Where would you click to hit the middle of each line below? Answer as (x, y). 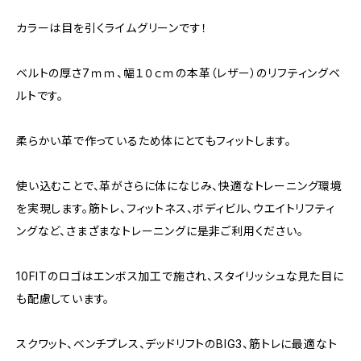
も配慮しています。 (63, 299)
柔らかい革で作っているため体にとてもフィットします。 (154, 141)
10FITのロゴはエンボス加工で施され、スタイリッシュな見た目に (180, 276)
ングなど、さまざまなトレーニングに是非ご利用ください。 (160, 231)
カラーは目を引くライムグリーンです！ (112, 28)
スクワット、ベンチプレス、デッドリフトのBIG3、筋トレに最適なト (177, 344)
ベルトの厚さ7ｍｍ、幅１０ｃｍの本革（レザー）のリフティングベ (178, 73)
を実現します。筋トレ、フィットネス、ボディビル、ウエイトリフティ (176, 208)
